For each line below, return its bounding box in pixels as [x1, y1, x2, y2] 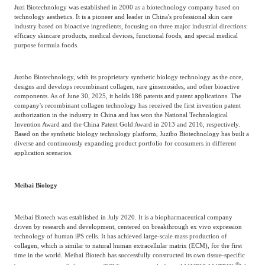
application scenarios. [14, 149, 73, 157]
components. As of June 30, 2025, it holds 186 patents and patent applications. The [14, 92, 241, 100]
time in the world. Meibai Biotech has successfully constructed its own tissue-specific [14, 251, 245, 259]
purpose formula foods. [14, 41, 79, 49]
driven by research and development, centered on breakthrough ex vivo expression [14, 223, 242, 231]
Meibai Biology [14, 181, 57, 189]
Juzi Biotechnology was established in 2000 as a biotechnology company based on [14, 4, 240, 11]
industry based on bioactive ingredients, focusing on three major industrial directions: [14, 22, 248, 30]
